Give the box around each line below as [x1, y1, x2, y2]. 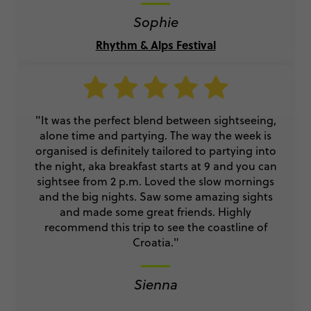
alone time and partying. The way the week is [40, 128, 271, 144]
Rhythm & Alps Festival [95, 37, 216, 53]
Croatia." [132, 235, 179, 251]
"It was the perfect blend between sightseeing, [35, 112, 276, 128]
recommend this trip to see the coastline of [44, 219, 267, 235]
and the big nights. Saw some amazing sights [38, 189, 273, 205]
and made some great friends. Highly [60, 204, 251, 220]
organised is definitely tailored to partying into [35, 143, 276, 159]
